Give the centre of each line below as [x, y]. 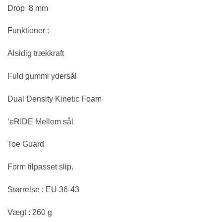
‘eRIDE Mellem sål [40, 121]
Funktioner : [28, 31]
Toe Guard [26, 144]
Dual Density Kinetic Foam [55, 99]
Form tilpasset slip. [40, 167]
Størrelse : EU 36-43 [43, 189]
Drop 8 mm [28, 8]
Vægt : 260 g [30, 212]
